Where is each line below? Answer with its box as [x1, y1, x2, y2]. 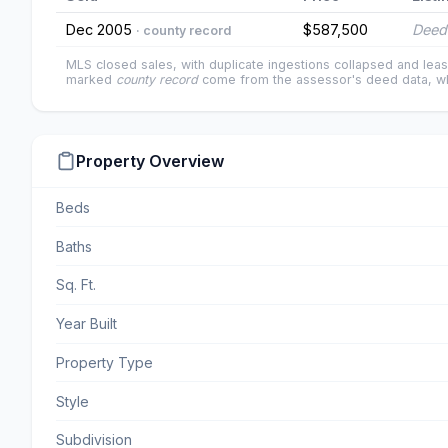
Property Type [56, 353, 153, 371]
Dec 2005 [66, 21, 136, 39]
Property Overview [76, 151, 224, 172]
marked [66, 72, 116, 88]
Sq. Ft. [56, 276, 96, 294]
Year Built [56, 315, 117, 333]
